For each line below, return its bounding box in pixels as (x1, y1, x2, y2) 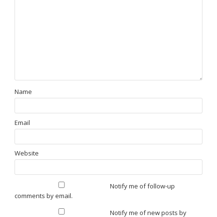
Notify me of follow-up (110, 182, 175, 191)
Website (15, 149, 39, 158)
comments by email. (15, 191, 73, 201)
